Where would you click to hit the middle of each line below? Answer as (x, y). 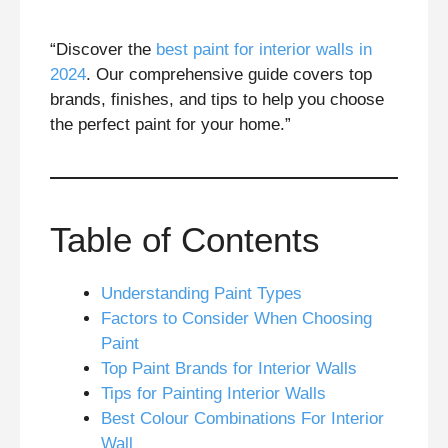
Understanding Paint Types (201, 294)
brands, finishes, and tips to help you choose (217, 100)
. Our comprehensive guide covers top (229, 75)
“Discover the (100, 50)
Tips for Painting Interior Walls (213, 394)
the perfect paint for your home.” (170, 125)
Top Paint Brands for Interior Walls (229, 369)
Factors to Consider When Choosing (236, 319)
